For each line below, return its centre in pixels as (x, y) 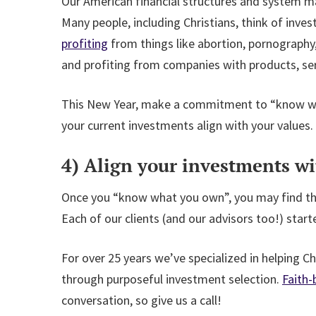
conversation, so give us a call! (141, 300)
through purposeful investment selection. (172, 279)
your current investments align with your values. (187, 125)
